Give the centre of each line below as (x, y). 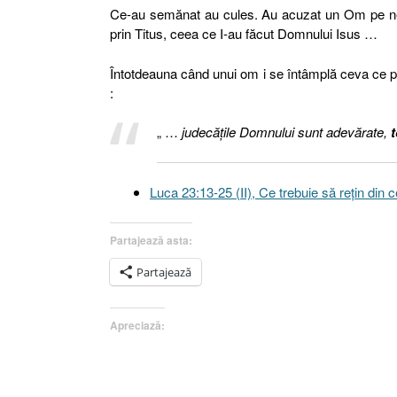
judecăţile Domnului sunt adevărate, (284, 132)
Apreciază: (137, 325)
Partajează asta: (151, 240)
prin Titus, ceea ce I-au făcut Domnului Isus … (244, 33)
